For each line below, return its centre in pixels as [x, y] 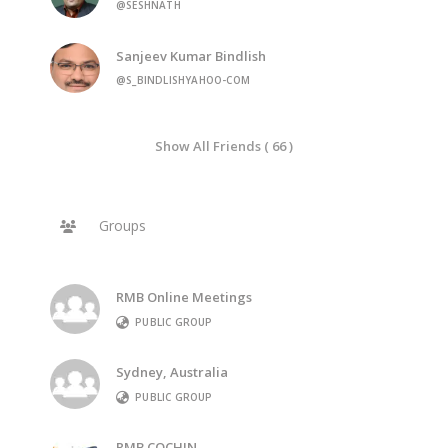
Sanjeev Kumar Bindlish [191, 56]
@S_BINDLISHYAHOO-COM [183, 80]
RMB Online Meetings [184, 296]
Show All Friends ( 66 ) [224, 145]
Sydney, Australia [172, 371]
